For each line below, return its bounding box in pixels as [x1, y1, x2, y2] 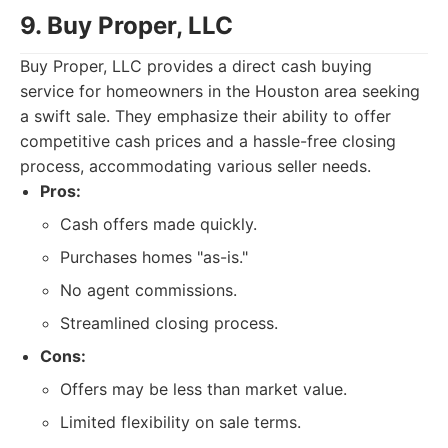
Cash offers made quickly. [60, 214, 257, 234]
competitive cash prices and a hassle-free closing [20, 131, 396, 151]
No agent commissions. [60, 280, 237, 300]
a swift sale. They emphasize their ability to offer [20, 106, 391, 126]
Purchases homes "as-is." [60, 247, 248, 267]
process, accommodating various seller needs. [20, 156, 371, 176]
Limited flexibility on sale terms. [60, 412, 301, 432]
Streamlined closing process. [60, 313, 278, 333]
